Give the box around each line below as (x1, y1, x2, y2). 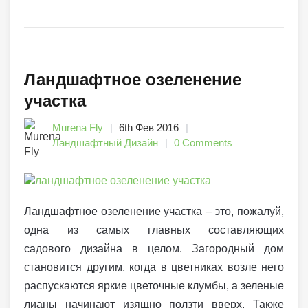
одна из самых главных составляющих (24, 224, 284, 236)
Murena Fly (52, 122, 103, 134)
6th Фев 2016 (119, 122, 179, 134)
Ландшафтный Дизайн (52, 137, 158, 149)
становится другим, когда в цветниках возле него (24, 261, 284, 274)
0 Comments (174, 137, 232, 149)
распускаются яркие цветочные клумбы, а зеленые (24, 280, 284, 292)
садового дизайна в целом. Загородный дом (24, 243, 284, 255)
